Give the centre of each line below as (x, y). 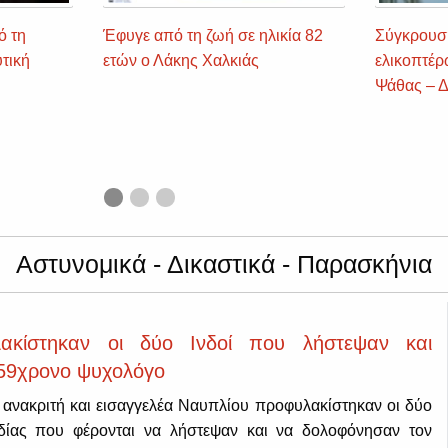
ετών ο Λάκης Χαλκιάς (180, 61)
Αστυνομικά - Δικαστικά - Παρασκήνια (224, 263)
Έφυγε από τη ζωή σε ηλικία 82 (212, 36)
